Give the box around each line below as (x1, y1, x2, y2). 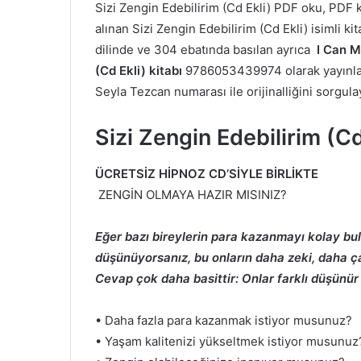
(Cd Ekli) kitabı (95, 63, 182, 78)
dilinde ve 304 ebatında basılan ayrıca (95, 42, 317, 57)
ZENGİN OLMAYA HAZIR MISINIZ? (95, 186, 290, 202)
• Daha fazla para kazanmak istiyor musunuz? (95, 312, 355, 328)
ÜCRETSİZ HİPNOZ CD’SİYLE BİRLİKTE (95, 165, 318, 181)
